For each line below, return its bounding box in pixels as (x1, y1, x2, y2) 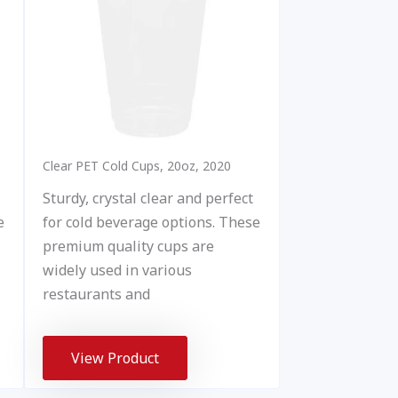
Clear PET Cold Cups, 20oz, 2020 (42, 156, 231, 174)
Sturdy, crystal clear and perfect (42, 187, 253, 208)
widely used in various (42, 259, 192, 280)
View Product (70, 347, 159, 368)
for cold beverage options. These (42, 211, 260, 232)
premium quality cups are (42, 235, 214, 256)
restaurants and (42, 283, 150, 304)
